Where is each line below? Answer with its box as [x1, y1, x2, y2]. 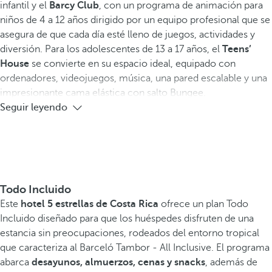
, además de [205, 257, 257, 268]
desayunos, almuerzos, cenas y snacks [32, 257, 205, 268]
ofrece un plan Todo [158, 199, 248, 210]
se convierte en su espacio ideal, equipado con [29, 58, 236, 70]
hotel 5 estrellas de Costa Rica [21, 199, 158, 210]
